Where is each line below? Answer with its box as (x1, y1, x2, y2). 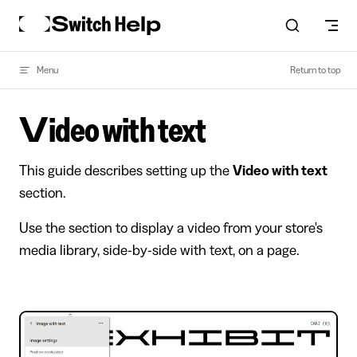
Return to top (290, 65, 341, 75)
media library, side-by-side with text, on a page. (19, 243, 300, 257)
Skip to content (19, 15, 84, 25)
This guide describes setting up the (19, 163, 233, 178)
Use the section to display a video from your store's (19, 221, 323, 235)
